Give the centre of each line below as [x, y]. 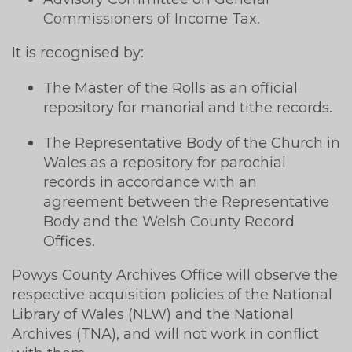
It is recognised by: [78, 52]
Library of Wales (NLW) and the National [153, 313]
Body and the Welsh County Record [169, 221]
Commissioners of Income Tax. [152, 18]
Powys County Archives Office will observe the [175, 274]
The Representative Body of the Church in [192, 142]
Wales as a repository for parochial [165, 162]
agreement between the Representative [186, 201]
